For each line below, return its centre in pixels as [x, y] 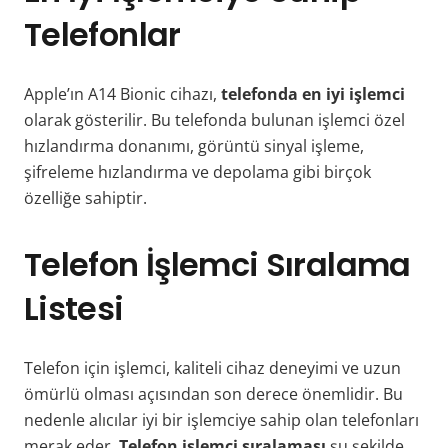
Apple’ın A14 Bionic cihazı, [122, 93]
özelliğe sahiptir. [85, 197]
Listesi [74, 308]
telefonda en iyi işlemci [313, 93]
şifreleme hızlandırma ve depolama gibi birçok [197, 171]
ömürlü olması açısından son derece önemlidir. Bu [213, 393]
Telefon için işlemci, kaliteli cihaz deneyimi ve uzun [212, 367]
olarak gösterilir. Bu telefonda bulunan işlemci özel [214, 119]
